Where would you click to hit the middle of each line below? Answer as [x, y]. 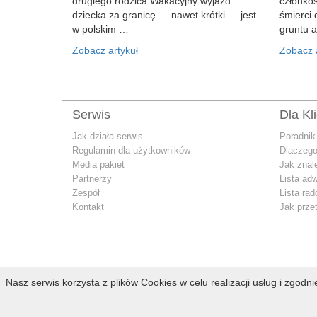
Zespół [86, 192]
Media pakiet [98, 164]
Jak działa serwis [108, 136]
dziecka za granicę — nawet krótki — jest [164, 15]
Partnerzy [92, 178]
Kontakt [88, 207]
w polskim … [100, 29]
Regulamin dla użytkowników [131, 150]
